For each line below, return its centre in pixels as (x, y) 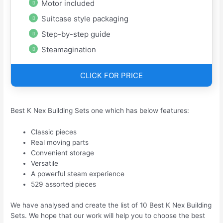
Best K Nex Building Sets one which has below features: (100, 111)
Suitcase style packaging (85, 18)
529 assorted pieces (64, 184)
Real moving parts (60, 143)
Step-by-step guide (76, 34)
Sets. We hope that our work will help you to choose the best (108, 215)
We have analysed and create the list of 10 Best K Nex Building (111, 205)
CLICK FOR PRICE (111, 76)
